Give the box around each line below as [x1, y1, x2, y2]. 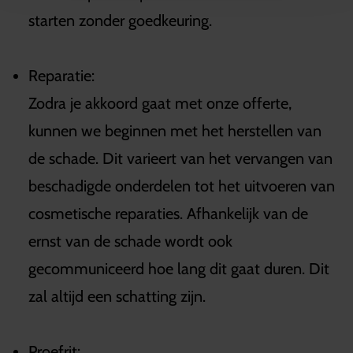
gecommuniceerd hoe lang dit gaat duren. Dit [28, 258, 329, 278]
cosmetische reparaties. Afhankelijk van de [28, 203, 308, 223]
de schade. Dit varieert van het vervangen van [28, 148, 333, 168]
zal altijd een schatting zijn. [28, 286, 210, 306]
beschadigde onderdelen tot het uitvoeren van [28, 176, 335, 195]
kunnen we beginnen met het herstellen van [28, 121, 321, 140]
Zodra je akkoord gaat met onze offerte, [28, 93, 292, 113]
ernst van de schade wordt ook [28, 231, 232, 251]
